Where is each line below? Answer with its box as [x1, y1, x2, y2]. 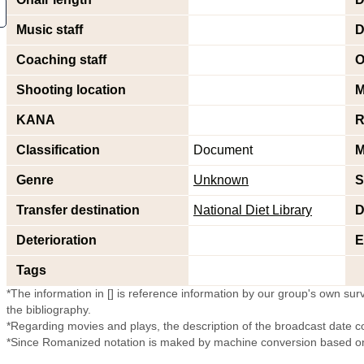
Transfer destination [16, 203, 140, 217]
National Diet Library [193, 203, 312, 217]
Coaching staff [16, 53, 106, 67]
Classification [16, 143, 100, 157]
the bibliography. [6, 304, 91, 316]
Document [193, 143, 253, 157]
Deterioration [16, 233, 97, 247]
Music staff [16, 23, 83, 37]
